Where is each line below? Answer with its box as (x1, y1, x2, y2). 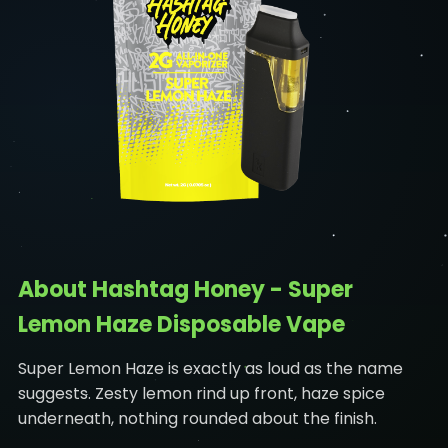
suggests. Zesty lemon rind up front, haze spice (17, 381, 385, 405)
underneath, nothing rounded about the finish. (17, 406, 377, 430)
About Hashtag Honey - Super (17, 273, 353, 305)
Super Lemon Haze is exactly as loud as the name (17, 356, 403, 380)
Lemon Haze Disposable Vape (17, 308, 345, 340)
